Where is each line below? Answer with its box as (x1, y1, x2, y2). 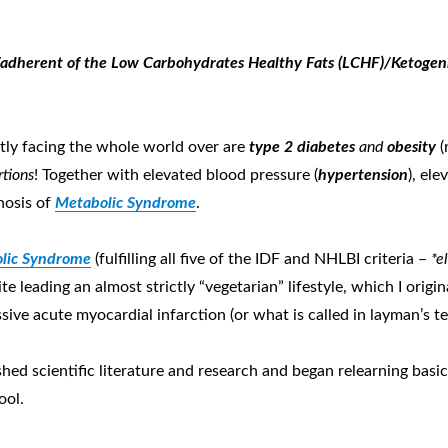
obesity (387, 139, 437, 155)
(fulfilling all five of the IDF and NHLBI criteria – (91, 251, 428, 267)
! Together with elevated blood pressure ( (34, 167, 319, 183)
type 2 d (249, 139, 307, 155)
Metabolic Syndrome (55, 195, 197, 211)
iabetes (306, 139, 356, 155)
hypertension (318, 167, 409, 183)
